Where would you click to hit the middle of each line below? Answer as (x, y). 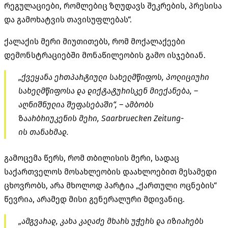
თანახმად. (48, 132)
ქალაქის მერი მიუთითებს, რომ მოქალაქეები (95, 41)
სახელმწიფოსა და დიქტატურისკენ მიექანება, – (108, 91)
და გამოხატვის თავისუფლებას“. (68, 19)
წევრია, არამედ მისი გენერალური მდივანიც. (94, 199)
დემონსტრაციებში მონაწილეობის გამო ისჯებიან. (105, 55)
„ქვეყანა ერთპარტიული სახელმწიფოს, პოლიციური (114, 77)
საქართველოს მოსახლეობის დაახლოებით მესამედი (110, 172)
